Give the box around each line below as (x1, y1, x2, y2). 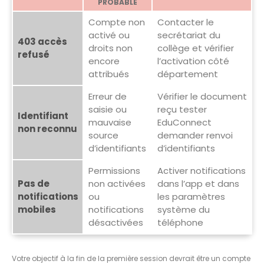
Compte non (88, 15, 145, 28)
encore (88, 54, 120, 67)
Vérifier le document (157, 90, 247, 103)
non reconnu (17, 122, 77, 135)
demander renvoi (157, 128, 233, 141)
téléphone (157, 216, 203, 229)
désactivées (88, 216, 143, 229)
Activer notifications (157, 164, 246, 177)
